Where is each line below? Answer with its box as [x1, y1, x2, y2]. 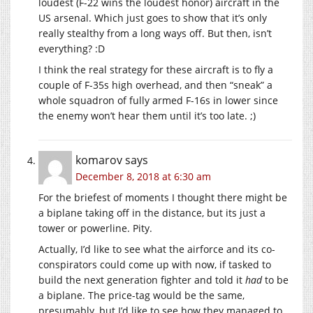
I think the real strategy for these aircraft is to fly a [38, 62, 273, 76]
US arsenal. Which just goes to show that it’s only [38, 10, 267, 24]
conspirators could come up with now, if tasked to [38, 257, 271, 271]
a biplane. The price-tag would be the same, [38, 288, 245, 302]
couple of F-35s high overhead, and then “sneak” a [38, 78, 272, 92]
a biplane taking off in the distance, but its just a [38, 205, 265, 219]
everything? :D [38, 41, 105, 55]
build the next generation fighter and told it [38, 272, 245, 286]
